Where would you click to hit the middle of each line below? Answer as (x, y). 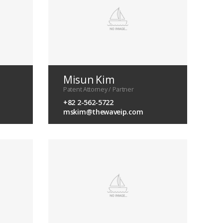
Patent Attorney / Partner (99, 89)
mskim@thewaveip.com (103, 111)
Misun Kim (89, 79)
